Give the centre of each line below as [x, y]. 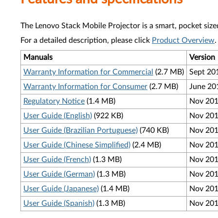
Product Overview [183, 40]
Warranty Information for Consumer [85, 87]
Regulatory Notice [54, 101]
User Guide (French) [57, 160]
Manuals [38, 57]
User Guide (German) [59, 174]
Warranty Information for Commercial [88, 72]
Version [202, 57]
